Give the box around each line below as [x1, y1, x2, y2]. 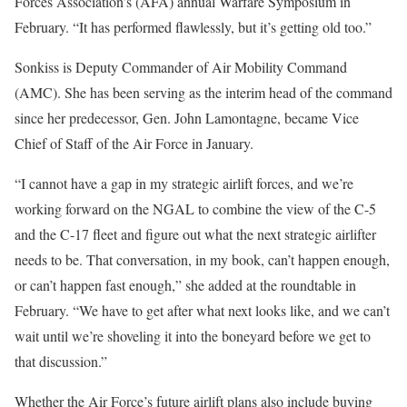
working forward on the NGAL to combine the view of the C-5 [15, 198, 376, 218]
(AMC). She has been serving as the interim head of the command [15, 82, 392, 102]
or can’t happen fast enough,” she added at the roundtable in [15, 274, 356, 294]
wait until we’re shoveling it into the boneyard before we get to [15, 325, 371, 345]
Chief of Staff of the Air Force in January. [15, 133, 253, 153]
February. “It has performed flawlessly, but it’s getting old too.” [15, 16, 372, 36]
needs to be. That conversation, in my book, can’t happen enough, [15, 249, 390, 269]
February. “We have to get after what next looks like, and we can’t [15, 300, 390, 320]
